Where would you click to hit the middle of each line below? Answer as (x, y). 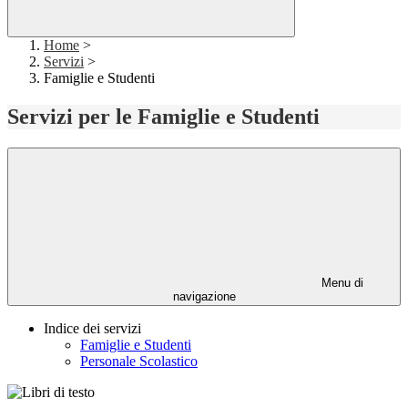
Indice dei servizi (92, 329)
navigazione (204, 297)
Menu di (341, 283)
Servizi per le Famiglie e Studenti (163, 117)
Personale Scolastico (139, 362)
